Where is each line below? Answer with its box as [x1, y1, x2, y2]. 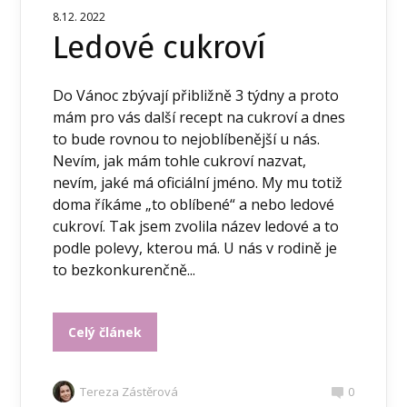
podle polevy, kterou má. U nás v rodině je [53, 238, 338, 259]
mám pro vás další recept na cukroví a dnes [53, 107, 346, 128]
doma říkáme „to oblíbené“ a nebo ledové [53, 194, 335, 215]
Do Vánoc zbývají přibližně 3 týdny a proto [53, 85, 340, 106]
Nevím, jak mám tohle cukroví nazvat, [53, 151, 307, 172]
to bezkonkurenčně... [53, 260, 196, 281]
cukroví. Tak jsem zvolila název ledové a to [53, 216, 340, 237]
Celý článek [68, 323, 143, 342]
